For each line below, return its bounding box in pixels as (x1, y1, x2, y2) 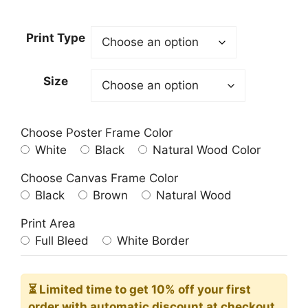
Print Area (21, 217, 76, 231)
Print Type (26, 31, 85, 45)
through (122, 38, 164, 52)
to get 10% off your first (115, 282, 251, 296)
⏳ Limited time (28, 282, 115, 296)
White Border (113, 234, 189, 248)
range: (122, 3, 157, 18)
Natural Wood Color (149, 143, 261, 157)
